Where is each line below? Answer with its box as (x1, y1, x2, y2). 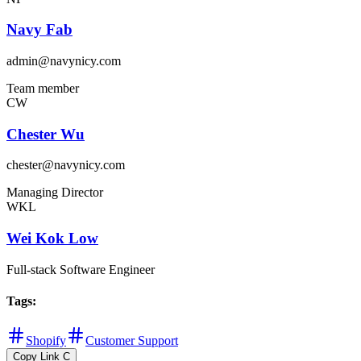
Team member (6, 81, 79, 95)
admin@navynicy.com (6, 53, 121, 68)
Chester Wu (6, 125, 85, 143)
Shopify (26, 334, 66, 348)
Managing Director (6, 185, 103, 200)
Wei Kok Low (6, 230, 98, 247)
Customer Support (85, 334, 178, 348)
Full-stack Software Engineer (6, 262, 155, 276)
